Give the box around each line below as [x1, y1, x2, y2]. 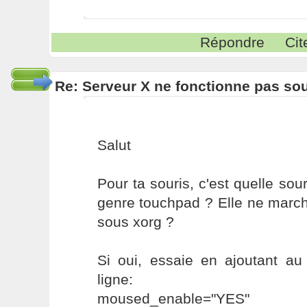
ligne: [97, 271, 133, 287]
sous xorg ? [97, 214, 174, 230]
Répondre [200, 34, 265, 50]
